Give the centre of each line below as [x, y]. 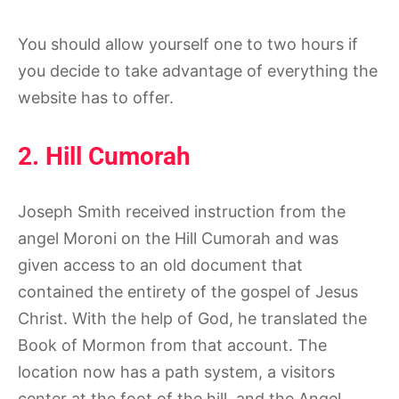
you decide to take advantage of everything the [198, 71]
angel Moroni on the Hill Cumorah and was [178, 238]
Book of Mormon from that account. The [172, 345]
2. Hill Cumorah [104, 157]
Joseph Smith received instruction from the [182, 211]
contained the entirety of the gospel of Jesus [188, 291]
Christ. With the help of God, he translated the [192, 318]
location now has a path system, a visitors [176, 371]
